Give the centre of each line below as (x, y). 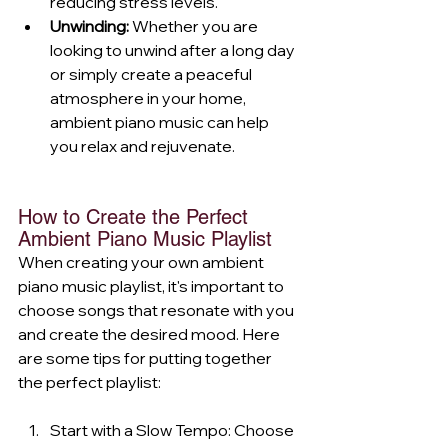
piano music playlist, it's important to (152, 285)
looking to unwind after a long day (174, 49)
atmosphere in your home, (149, 97)
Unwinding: (89, 25)
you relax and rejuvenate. (142, 145)
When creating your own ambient (142, 261)
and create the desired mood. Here (150, 333)
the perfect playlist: (89, 381)
